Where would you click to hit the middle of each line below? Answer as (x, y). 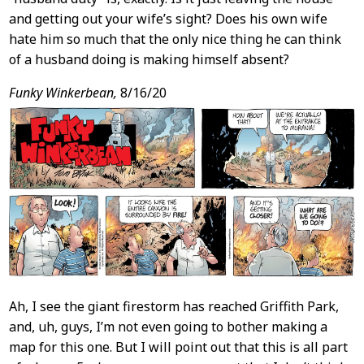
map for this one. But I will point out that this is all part (178, 347)
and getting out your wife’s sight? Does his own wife (168, 19)
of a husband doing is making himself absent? (149, 59)
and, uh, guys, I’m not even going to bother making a (168, 327)
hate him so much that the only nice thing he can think (175, 39)
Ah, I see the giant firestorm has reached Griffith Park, (173, 307)
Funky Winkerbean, (63, 93)
